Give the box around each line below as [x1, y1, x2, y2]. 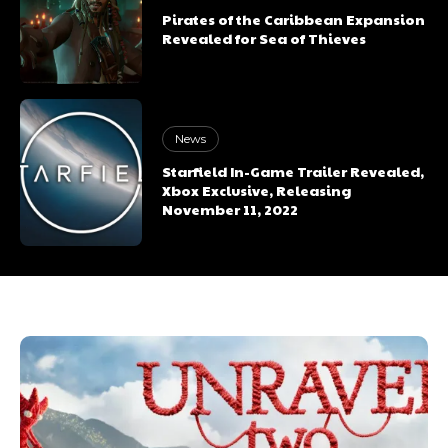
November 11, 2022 [162, 199, 299, 220]
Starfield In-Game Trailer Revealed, [162, 161, 425, 182]
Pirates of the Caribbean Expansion [162, 8, 426, 29]
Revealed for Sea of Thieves [162, 27, 367, 48]
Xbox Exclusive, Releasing [162, 180, 352, 201]
